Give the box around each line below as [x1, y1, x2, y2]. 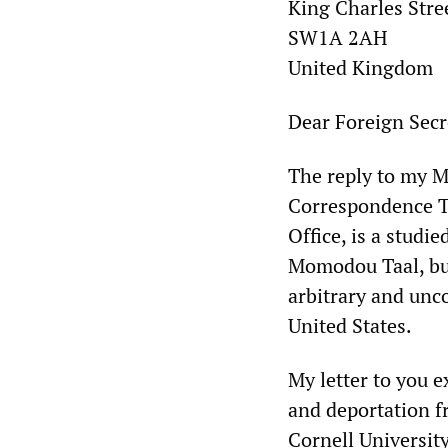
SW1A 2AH [288, 23, 388, 51]
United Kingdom [288, 53, 433, 81]
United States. [288, 311, 412, 339]
